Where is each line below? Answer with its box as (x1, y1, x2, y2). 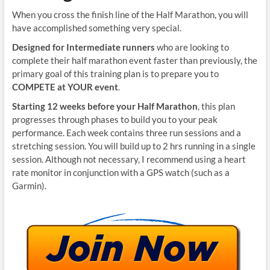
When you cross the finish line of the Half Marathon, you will (11, 9, 248, 20)
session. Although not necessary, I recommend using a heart (11, 154, 246, 165)
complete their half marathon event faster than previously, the (11, 55, 257, 66)
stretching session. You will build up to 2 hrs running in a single (11, 140, 256, 152)
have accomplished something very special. (11, 22, 181, 34)
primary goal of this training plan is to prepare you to (11, 68, 219, 80)
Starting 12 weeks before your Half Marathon (11, 101, 198, 112)
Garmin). (11, 180, 46, 192)
